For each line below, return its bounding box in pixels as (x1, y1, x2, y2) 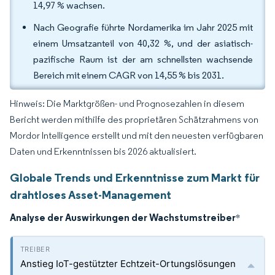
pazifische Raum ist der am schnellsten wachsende (33, 53, 253, 65)
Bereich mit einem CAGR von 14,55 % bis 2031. (33, 69, 224, 81)
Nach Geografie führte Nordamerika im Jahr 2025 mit (33, 21, 253, 33)
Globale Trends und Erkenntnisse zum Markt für (10, 170, 260, 185)
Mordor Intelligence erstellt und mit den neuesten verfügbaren (10, 130, 263, 141)
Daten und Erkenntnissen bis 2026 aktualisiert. (10, 145, 196, 157)
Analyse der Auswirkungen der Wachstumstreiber (10, 211, 236, 223)
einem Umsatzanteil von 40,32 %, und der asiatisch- (33, 37, 253, 49)
